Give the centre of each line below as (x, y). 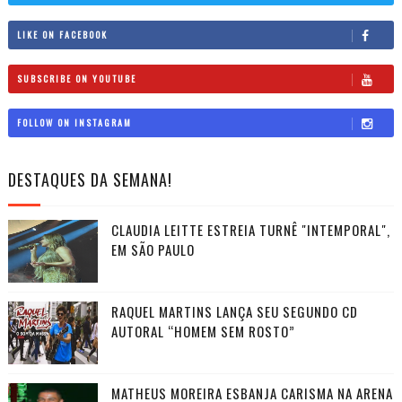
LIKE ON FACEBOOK (62, 35)
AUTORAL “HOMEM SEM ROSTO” (203, 331)
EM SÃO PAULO (153, 249)
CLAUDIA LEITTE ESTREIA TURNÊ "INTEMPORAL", (250, 229)
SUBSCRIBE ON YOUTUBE (76, 79)
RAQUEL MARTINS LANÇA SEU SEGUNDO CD (234, 311)
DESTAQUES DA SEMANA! (90, 179)
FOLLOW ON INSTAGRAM (74, 123)
